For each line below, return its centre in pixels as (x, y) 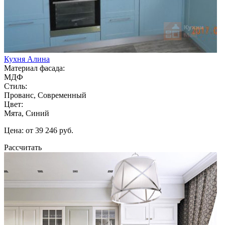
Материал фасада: (34, 68)
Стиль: (16, 86)
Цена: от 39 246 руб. (39, 130)
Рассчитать (23, 147)
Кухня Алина (27, 59)
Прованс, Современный (45, 95)
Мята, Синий (27, 113)
